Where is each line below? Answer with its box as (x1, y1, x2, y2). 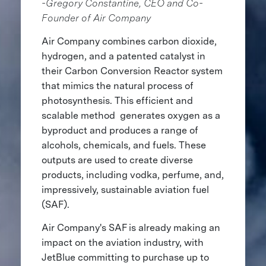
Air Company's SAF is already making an (41, 221, 220, 233)
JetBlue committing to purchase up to (41, 251, 209, 263)
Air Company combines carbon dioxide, (41, 35, 217, 47)
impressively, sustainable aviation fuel (41, 183, 209, 195)
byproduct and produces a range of (41, 124, 198, 136)
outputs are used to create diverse (41, 154, 193, 166)
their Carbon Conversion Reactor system (41, 65, 223, 77)
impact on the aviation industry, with (41, 236, 204, 248)
